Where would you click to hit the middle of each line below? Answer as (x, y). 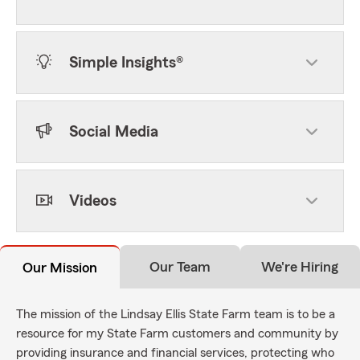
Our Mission (60, 268)
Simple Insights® (126, 63)
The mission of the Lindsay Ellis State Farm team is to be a (176, 314)
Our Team (180, 267)
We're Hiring (300, 267)
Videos (93, 201)
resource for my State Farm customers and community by (177, 333)
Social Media (114, 132)
